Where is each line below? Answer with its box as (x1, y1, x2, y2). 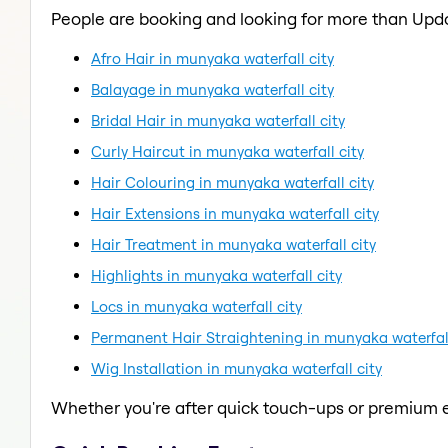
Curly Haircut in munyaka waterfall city (91, 141, 364, 161)
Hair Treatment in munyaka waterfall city (91, 234, 376, 254)
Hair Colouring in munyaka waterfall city (91, 172, 374, 192)
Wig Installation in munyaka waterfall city (91, 358, 382, 378)
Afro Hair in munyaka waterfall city (91, 48, 334, 68)
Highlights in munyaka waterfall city (91, 265, 342, 285)
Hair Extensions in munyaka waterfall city (91, 203, 379, 223)
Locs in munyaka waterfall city (91, 296, 302, 316)
